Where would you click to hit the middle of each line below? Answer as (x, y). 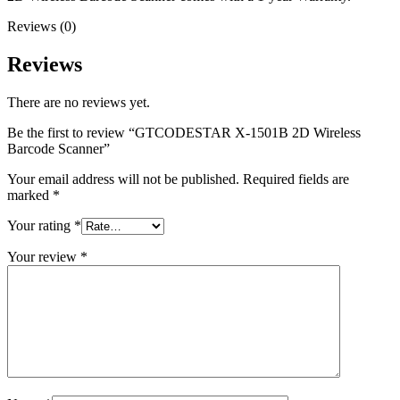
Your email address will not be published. (123, 179)
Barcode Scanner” (58, 148)
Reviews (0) (42, 26)
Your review (44, 256)
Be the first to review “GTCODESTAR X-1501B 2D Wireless (184, 132)
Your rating (41, 225)
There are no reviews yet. (79, 102)
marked (30, 195)
